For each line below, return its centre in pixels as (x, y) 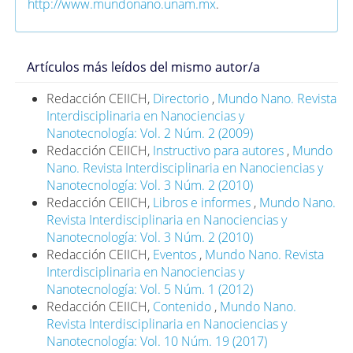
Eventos (176, 254)
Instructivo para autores (220, 150)
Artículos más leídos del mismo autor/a (144, 67)
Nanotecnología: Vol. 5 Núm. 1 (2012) (150, 289)
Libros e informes (204, 202)
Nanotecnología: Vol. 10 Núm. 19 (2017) (157, 341)
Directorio (183, 98)
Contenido (184, 306)
